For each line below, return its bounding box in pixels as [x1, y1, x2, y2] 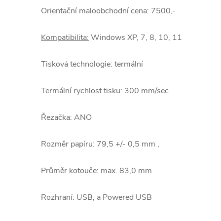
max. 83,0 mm [99, 165, 152, 176]
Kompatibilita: [41, 32, 89, 43]
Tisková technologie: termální [41, 59, 143, 70]
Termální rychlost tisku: [41, 85, 122, 96]
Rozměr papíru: [41, 139, 95, 149]
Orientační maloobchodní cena [41, 5, 147, 16]
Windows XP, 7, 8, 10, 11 [89, 32, 182, 43]
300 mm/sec [122, 85, 169, 96]
